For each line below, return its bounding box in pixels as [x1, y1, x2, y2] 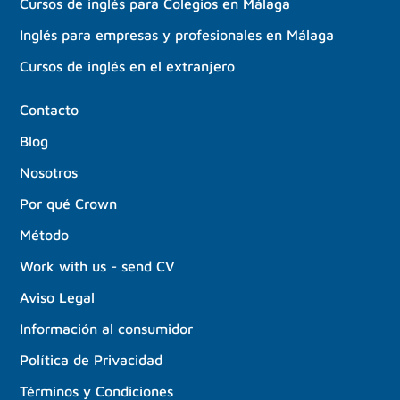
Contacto [20, 102, 79, 119]
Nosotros [20, 164, 79, 181]
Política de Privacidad [20, 352, 163, 369]
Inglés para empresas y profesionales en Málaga [20, 27, 335, 44]
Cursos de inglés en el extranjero [20, 58, 236, 75]
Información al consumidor [20, 321, 194, 337]
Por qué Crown [20, 196, 118, 212]
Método [20, 227, 70, 244]
